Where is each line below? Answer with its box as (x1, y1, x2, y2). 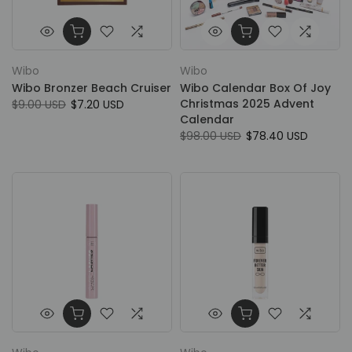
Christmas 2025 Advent (180, 96, 314, 112)
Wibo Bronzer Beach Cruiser (12, 80, 171, 96)
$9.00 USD (12, 97, 66, 112)
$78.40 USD (246, 128, 308, 144)
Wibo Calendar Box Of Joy (180, 80, 331, 96)
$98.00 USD (180, 128, 241, 144)
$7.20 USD (71, 97, 124, 112)
